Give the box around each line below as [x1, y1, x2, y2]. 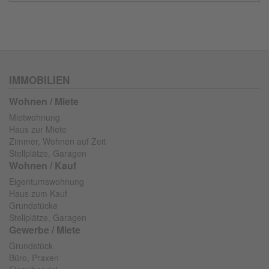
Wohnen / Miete [9, 94, 79, 109]
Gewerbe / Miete [9, 223, 80, 237]
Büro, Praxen [9, 252, 59, 264]
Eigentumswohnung [9, 175, 84, 188]
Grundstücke [9, 199, 58, 212]
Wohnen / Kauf [9, 159, 76, 173]
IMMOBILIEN [9, 73, 70, 88]
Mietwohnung [9, 111, 60, 124]
